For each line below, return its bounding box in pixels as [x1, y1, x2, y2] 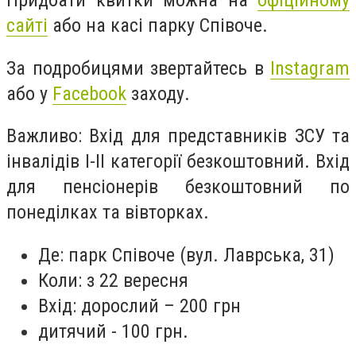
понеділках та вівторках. [6, 201, 209, 224]
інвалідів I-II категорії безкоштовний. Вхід [6, 150, 350, 173]
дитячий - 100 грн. [38, 319, 188, 342]
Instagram [270, 56, 350, 79]
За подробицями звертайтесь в [6, 56, 270, 79]
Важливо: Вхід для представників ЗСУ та [6, 125, 350, 148]
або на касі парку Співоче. [48, 14, 268, 37]
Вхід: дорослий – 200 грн [38, 294, 241, 317]
